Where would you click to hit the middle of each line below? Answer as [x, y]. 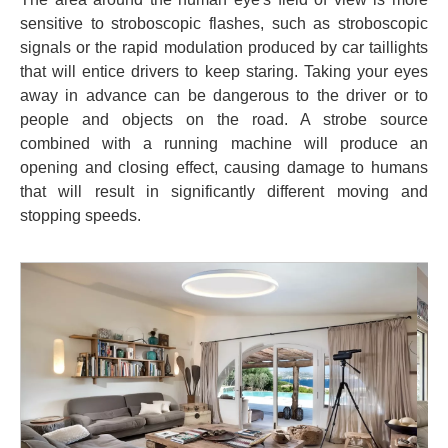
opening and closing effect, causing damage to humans [224, 168]
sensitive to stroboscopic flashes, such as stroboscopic [224, 24]
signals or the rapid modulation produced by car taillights [224, 48]
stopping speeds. [80, 216]
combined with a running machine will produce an [224, 144]
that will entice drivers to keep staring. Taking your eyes [224, 72]
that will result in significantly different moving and [224, 192]
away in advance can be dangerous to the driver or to [224, 96]
